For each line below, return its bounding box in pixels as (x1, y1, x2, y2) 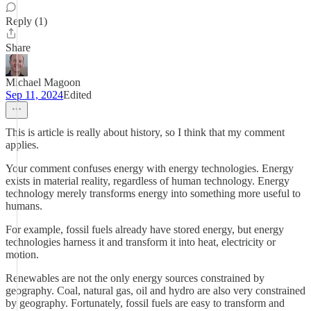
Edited (63, 89, 92, 101)
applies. (6, 139, 39, 151)
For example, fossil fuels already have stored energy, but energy (6, 224, 284, 235)
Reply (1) (6, 15, 47, 27)
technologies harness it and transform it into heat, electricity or (6, 236, 276, 248)
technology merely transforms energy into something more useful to (6, 187, 301, 199)
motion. (6, 249, 39, 260)
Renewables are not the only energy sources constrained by (6, 272, 264, 284)
